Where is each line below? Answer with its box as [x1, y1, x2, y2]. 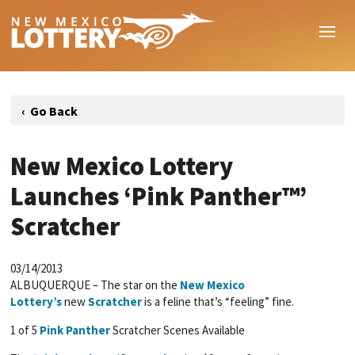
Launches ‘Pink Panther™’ [10, 181, 307, 213]
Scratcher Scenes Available [110, 323, 246, 338]
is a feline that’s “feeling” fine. [142, 294, 295, 310]
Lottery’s [10, 294, 63, 310]
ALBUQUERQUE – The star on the [10, 277, 181, 293]
